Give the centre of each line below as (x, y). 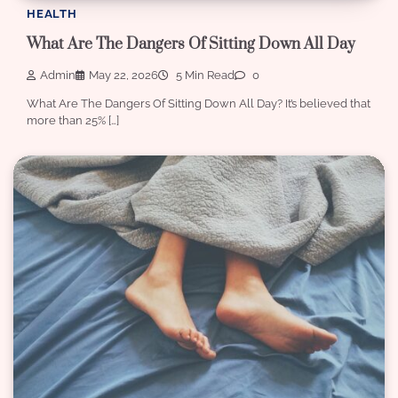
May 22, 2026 (123, 75)
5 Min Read (204, 75)
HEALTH (52, 14)
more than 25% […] (73, 120)
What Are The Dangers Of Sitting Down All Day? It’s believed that (199, 103)
